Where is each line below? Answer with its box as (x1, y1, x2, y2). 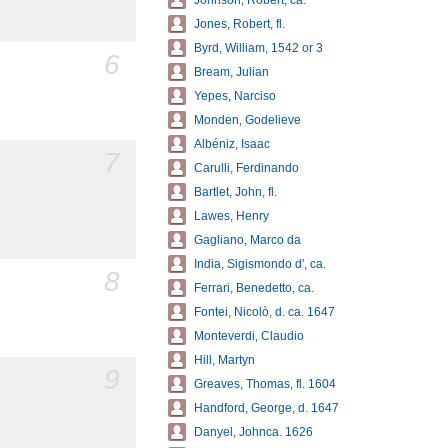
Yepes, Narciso (194, 89, 276, 103)
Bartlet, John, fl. (194, 185, 277, 199)
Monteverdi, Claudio (194, 329, 304, 343)
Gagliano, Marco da (194, 233, 301, 247)
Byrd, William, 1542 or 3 (194, 41, 323, 55)
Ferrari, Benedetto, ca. (194, 281, 314, 295)
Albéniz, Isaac (194, 137, 270, 151)
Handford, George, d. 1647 (194, 401, 339, 415)
